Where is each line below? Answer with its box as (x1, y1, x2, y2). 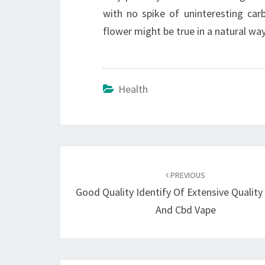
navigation (60, 167, 142, 188)
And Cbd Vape (155, 203, 216, 216)
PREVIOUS (169, 170, 206, 180)
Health (118, 82, 148, 96)
